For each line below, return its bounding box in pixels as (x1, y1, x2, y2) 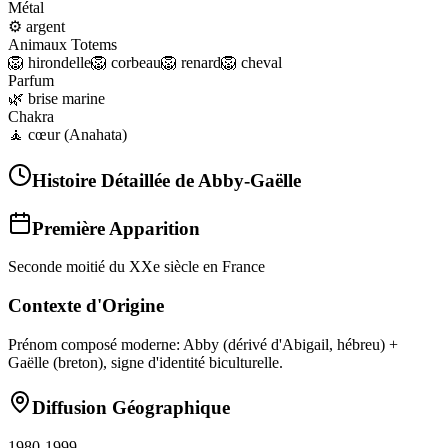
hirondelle (28, 54, 91, 72)
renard (181, 54, 221, 72)
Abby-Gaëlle (198, 169, 301, 191)
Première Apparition (32, 217, 200, 239)
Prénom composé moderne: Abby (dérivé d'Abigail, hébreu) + (8, 335, 398, 353)
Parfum (8, 72, 54, 90)
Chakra (8, 108, 54, 126)
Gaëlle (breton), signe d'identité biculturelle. (8, 353, 283, 371)
